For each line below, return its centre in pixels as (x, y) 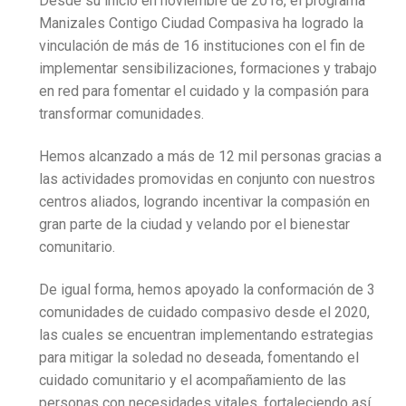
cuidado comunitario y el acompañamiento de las (192, 380)
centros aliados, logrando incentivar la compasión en (204, 201)
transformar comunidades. (121, 113)
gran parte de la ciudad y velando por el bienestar (194, 224)
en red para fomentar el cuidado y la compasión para (203, 91)
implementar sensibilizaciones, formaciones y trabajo (208, 68)
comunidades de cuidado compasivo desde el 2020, (204, 312)
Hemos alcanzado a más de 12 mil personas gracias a (210, 156)
